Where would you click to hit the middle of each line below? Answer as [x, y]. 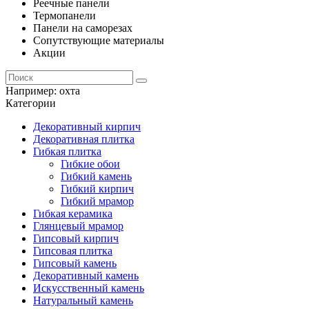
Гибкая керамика [73, 213]
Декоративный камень [86, 276]
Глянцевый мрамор [78, 226]
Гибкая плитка [67, 151]
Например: [32, 91]
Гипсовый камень [75, 263]
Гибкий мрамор [97, 201]
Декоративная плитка [84, 139]
